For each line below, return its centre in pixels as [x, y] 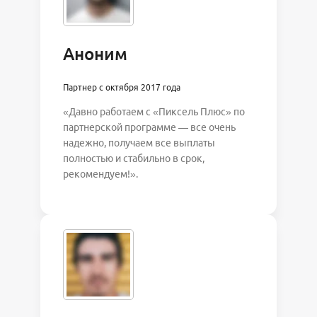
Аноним [95, 54]
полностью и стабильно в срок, [133, 159]
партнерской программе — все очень [149, 128]
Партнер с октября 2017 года [121, 88]
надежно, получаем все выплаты [139, 143]
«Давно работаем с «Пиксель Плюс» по [154, 112]
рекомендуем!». [100, 174]
